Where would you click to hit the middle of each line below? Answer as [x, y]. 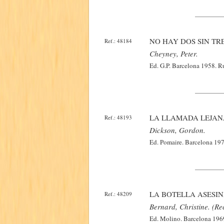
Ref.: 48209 [118, 194]
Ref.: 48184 [118, 41]
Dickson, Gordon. [177, 130]
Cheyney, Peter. [174, 53]
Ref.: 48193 [118, 117]
